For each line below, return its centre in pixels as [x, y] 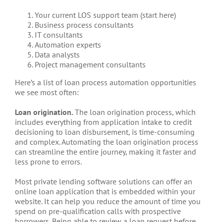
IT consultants [59, 35]
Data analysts [57, 55]
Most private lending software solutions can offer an [104, 182]
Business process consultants [84, 25]
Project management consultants [90, 65]
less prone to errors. [48, 162]
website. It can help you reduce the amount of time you [108, 201]
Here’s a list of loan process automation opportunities [106, 83]
